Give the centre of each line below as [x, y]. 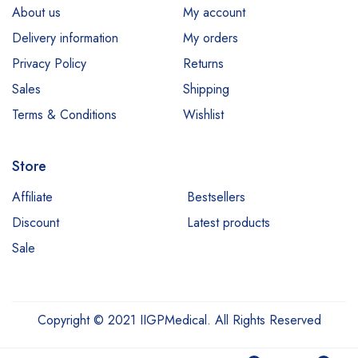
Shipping [206, 89]
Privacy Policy [49, 64]
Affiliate [32, 197]
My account [214, 12]
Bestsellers [216, 197]
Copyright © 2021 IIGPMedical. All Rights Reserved [179, 320]
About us [36, 12]
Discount [36, 223]
